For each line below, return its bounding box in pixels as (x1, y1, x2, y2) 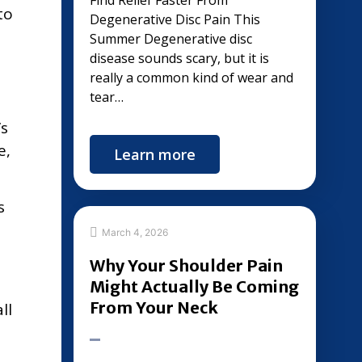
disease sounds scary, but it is (90, 49, 269, 67)
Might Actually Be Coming (90, 276, 299, 297)
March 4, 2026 (102, 225, 168, 238)
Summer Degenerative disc (90, 30, 252, 48)
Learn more (114, 145, 196, 164)
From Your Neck (90, 297, 218, 318)
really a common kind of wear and (90, 69, 293, 86)
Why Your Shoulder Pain (90, 255, 283, 276)
